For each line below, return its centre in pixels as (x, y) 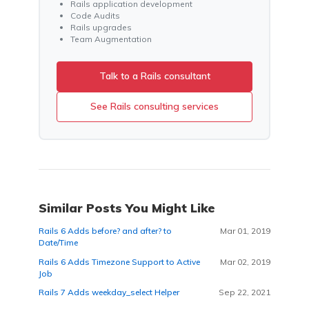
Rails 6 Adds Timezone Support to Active (119, 261)
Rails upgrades (101, 27)
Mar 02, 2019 (245, 261)
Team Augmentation (111, 39)
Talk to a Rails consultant (154, 76)
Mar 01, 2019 (245, 231)
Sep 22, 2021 (245, 292)
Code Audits (95, 15)
